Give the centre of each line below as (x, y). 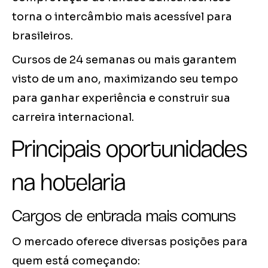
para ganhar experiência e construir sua (121, 98)
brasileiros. (42, 36)
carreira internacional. (73, 118)
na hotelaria (69, 182)
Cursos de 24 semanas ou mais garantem (124, 60)
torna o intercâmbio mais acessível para (122, 17)
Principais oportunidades (130, 149)
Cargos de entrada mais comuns (124, 216)
